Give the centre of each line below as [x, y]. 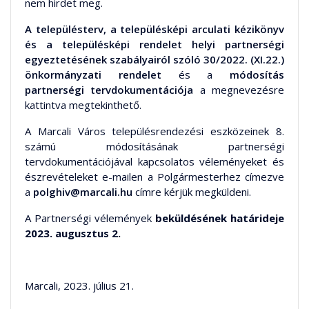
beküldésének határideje [218, 218]
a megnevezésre [239, 89]
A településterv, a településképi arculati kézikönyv [154, 29]
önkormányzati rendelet [93, 74]
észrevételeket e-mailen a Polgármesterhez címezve [154, 176]
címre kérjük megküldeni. [192, 191]
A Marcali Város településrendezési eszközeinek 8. [154, 131]
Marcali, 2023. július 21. [79, 285]
